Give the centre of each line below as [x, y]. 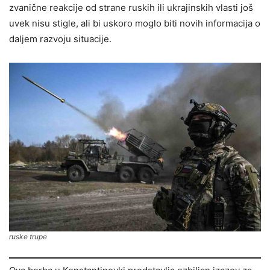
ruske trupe [28, 236]
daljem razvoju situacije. [60, 39]
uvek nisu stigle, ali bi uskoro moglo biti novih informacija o [135, 24]
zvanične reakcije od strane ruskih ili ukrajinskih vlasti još [131, 8]
